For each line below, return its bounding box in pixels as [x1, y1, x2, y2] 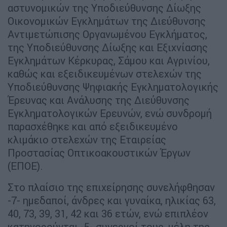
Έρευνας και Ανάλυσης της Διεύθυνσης [8, 94, 190, 107]
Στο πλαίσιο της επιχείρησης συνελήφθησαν [8, 181, 215, 194]
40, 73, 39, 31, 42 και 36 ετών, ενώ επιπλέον [8, 207, 208, 220]
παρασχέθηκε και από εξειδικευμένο [8, 120, 178, 133]
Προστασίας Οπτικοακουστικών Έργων [8, 146, 191, 160]
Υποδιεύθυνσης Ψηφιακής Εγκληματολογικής [8, 81, 218, 94]
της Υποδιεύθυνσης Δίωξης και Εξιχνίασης [8, 41, 208, 54]
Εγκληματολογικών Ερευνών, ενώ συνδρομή [8, 107, 212, 120]
